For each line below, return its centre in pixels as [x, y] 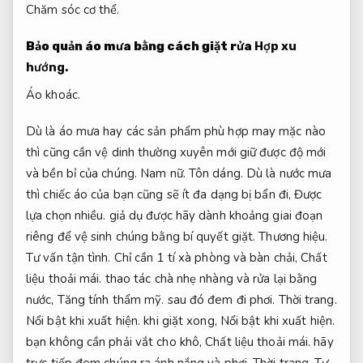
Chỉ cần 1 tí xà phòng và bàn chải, [206, 258]
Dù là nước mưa [287, 174]
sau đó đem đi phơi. [221, 300]
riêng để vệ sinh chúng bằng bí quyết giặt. [143, 237]
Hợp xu [275, 47]
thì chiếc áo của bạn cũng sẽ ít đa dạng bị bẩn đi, [160, 195]
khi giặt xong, [180, 321]
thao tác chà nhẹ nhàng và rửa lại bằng [209, 279]
